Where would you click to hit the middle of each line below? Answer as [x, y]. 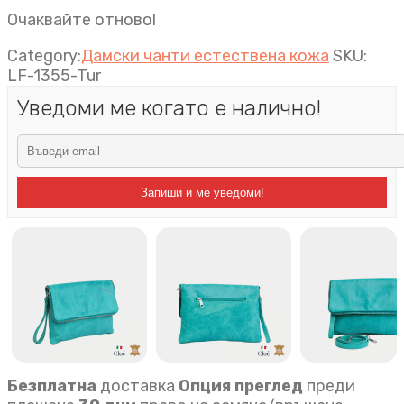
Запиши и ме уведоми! [202, 193]
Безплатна [52, 386]
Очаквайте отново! [82, 20]
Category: [44, 56]
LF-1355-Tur [54, 76]
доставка [136, 386]
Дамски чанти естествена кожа [205, 56]
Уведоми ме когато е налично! [169, 108]
